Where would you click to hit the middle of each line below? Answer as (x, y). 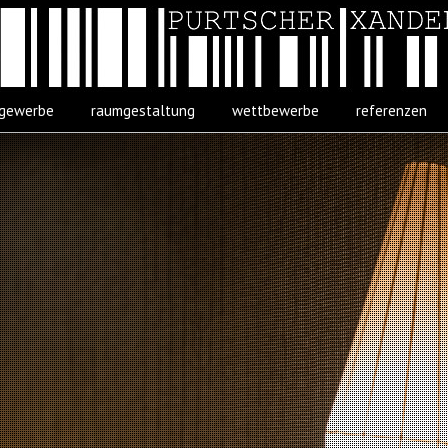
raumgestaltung (142, 110)
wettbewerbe (275, 110)
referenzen (391, 110)
